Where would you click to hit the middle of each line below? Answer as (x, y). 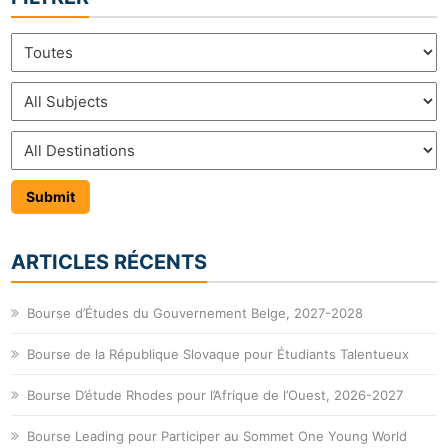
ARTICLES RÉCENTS (109, 262)
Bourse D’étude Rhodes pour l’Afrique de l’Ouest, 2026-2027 (215, 395)
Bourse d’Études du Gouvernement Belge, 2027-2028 (195, 313)
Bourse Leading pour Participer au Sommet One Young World (217, 436)
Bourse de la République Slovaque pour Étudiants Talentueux (218, 354)
